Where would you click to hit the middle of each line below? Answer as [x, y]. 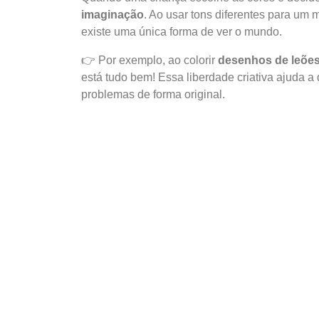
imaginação [113, 14]
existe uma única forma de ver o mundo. [182, 31]
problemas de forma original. [153, 94]
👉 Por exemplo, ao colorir [150, 60]
